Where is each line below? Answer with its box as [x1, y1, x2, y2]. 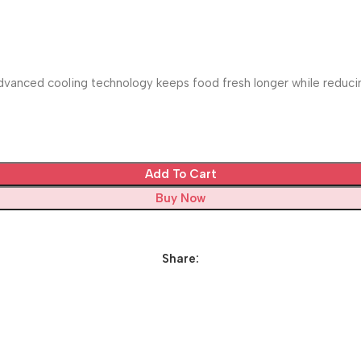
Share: [162, 251, 199, 266]
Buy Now [156, 190, 205, 205]
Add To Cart [144, 166, 217, 181]
